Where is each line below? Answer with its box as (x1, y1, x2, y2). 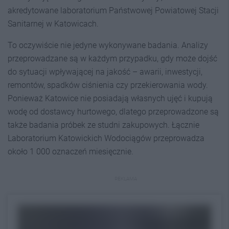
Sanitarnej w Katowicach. (8, 18, 99, 29)
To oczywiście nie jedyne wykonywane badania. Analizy (8, 40, 208, 50)
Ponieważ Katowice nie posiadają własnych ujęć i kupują (8, 93, 213, 103)
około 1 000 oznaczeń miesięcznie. (8, 146, 133, 156)
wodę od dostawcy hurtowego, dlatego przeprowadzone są (8, 106, 219, 117)
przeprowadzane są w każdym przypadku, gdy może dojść (8, 53, 217, 63)
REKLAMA (114, 175, 137, 181)
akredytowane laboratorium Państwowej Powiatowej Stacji (8, 5, 219, 15)
